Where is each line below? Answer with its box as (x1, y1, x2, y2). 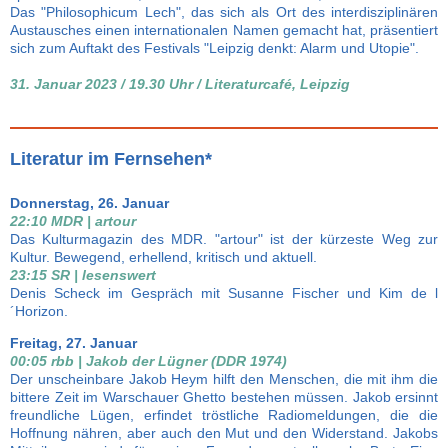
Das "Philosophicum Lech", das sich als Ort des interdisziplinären (10, 4, 438, 20)
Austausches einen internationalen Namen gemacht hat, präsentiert (10, 22, 438, 38)
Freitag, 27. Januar (10, 335, 137, 351)
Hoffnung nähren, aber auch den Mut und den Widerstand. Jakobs (10, 425, 438, 441)
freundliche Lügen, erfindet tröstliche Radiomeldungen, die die (10, 407, 438, 423)
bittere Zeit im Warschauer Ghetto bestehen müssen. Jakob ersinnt (10, 389, 438, 405)
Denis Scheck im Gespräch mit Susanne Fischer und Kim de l (10, 285, 438, 301)
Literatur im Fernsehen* (10, 149, 212, 169)
